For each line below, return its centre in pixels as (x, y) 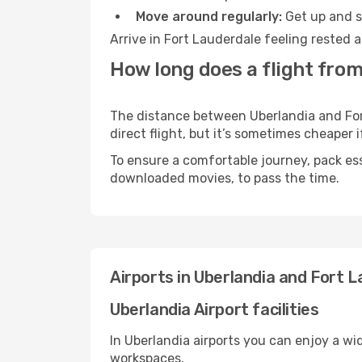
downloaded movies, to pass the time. (225, 178)
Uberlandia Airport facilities (215, 309)
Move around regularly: (209, 17)
